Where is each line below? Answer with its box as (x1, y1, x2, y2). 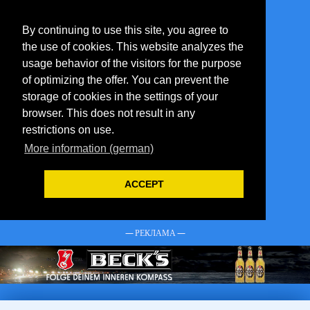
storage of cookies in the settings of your (22, 91, 218, 102)
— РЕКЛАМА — (125, 227, 185, 238)
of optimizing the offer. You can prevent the (22, 74, 229, 86)
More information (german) (24, 143, 154, 155)
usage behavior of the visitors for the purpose (22, 57, 241, 69)
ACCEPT (124, 179, 164, 190)
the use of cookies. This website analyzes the (22, 41, 244, 53)
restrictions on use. (22, 124, 114, 136)
